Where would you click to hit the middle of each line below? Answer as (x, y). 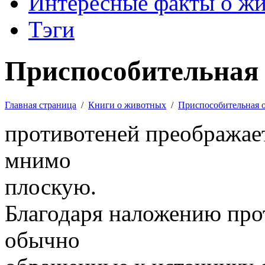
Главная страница (41, 105)
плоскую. (51, 186)
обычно (42, 240)
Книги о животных (127, 105)
